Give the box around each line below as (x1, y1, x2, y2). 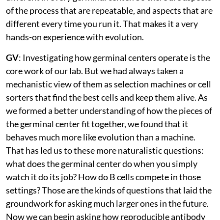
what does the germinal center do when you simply (6, 158, 197, 169)
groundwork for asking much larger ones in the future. (6, 197, 209, 209)
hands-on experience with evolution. (6, 31, 144, 42)
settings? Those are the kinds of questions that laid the (6, 184, 212, 195)
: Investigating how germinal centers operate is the (19, 52, 210, 63)
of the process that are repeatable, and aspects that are (6, 4, 213, 16)
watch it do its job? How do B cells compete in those (6, 171, 201, 182)
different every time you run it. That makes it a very (6, 18, 198, 29)
